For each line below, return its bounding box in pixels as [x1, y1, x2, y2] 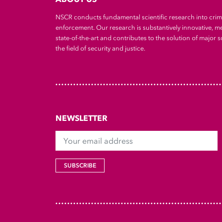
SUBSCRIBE [64, 162, 96, 169]
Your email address [55, 132, 111, 140]
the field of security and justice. [55, 45, 145, 53]
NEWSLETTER [55, 113, 108, 123]
